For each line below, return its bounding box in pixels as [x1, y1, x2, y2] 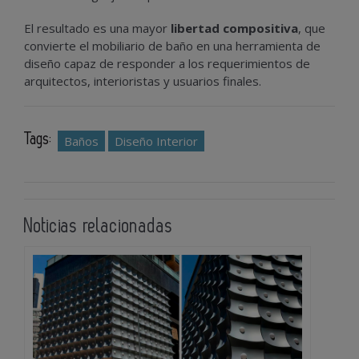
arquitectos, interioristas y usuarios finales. [24, 72, 261, 89]
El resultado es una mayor [24, 19, 171, 36]
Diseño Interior [115, 132, 198, 149]
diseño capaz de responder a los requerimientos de [24, 54, 310, 71]
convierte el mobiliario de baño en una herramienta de [24, 37, 321, 54]
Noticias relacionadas [24, 216, 173, 236]
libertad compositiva [171, 19, 298, 36]
